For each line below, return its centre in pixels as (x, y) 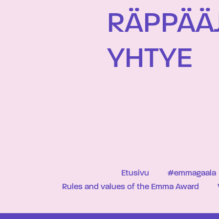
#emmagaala (192, 173)
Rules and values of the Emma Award (130, 187)
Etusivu (135, 173)
